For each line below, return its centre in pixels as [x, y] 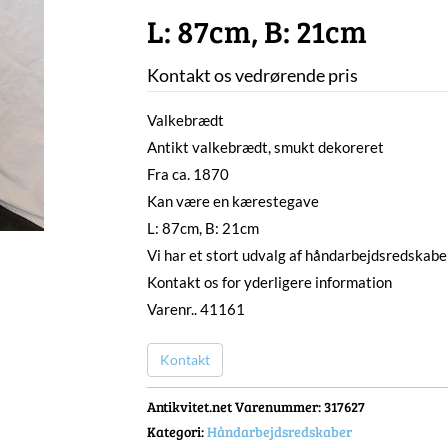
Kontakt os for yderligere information [269, 282]
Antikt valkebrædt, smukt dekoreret [265, 147]
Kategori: [175, 432]
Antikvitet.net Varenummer [232, 407]
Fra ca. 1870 [187, 174]
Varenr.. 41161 [195, 309]
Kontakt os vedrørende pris [252, 75]
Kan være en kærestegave [232, 201]
